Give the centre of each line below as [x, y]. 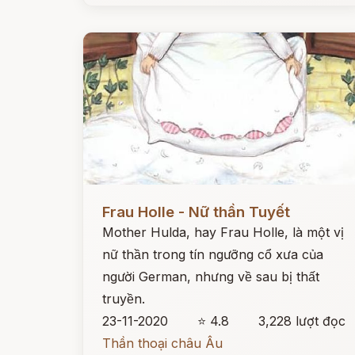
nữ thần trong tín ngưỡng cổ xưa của [213, 254]
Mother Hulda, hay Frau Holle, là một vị [223, 232]
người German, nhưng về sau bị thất [211, 277]
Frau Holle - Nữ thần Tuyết [196, 212]
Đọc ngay [112, 200]
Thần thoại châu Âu [162, 343]
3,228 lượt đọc [302, 321]
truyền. [124, 299]
